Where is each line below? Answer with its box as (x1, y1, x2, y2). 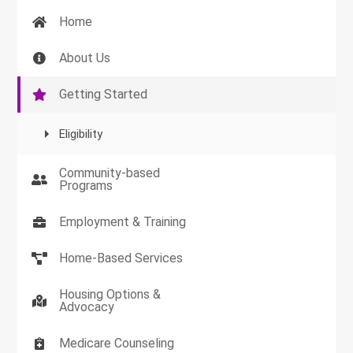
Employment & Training (59, 214, 187, 230)
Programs (59, 178, 113, 194)
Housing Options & (59, 287, 162, 303)
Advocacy (59, 299, 115, 315)
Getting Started (59, 87, 148, 102)
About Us (59, 50, 111, 66)
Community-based (59, 165, 161, 181)
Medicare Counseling (59, 336, 175, 351)
